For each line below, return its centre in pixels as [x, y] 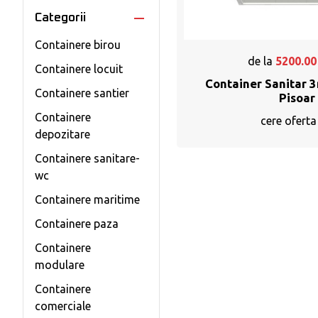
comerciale [63, 306]
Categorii [60, 18]
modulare [60, 265]
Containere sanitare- [87, 158]
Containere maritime [87, 199]
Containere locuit [79, 69]
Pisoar [297, 97]
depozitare [62, 134]
